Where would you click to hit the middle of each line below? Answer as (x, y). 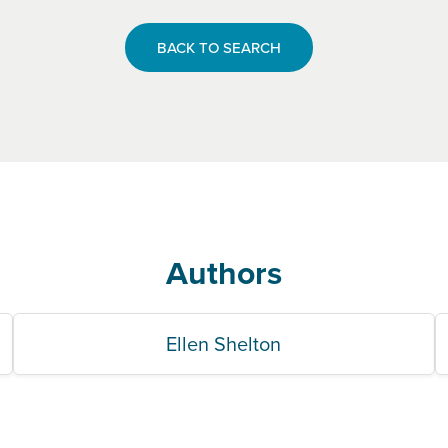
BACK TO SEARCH (219, 47)
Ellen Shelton (224, 343)
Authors (224, 272)
